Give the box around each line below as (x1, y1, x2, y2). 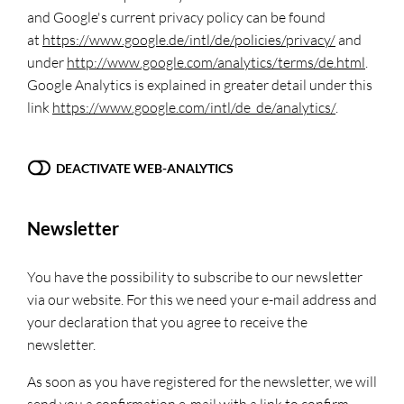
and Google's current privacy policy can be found (27, 7, 326, 26)
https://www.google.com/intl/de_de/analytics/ (52, 97, 335, 116)
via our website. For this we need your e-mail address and (27, 290, 377, 308)
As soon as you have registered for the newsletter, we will (27, 372, 377, 390)
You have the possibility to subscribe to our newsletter (27, 268, 363, 286)
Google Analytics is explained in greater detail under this (27, 75, 372, 94)
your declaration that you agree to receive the (27, 313, 308, 331)
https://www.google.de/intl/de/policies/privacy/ (42, 30, 335, 49)
